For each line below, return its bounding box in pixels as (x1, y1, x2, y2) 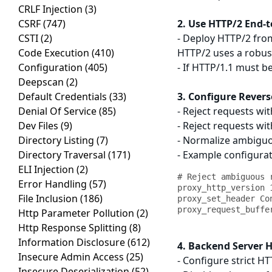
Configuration (18, 61, 85, 75)
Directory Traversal (18, 148, 108, 162)
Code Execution (18, 46, 92, 60)
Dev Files (18, 119, 61, 133)
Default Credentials (18, 90, 109, 104)
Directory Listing (18, 134, 97, 148)
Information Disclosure (18, 236, 127, 250)
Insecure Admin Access (18, 250, 126, 264)
